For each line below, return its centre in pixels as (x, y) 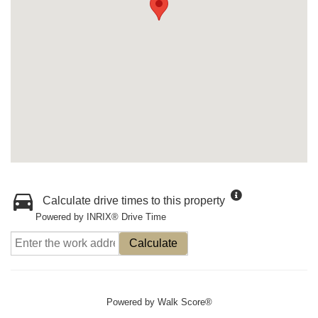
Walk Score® (185, 302)
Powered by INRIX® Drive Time (101, 217)
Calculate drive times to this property (134, 201)
